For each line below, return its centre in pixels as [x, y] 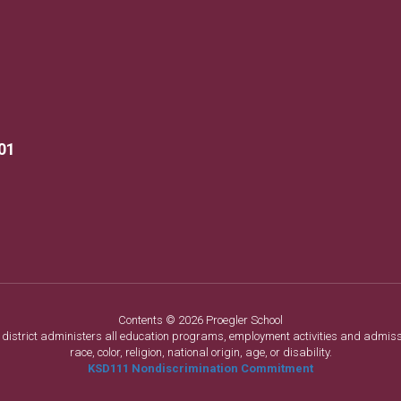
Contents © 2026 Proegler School [200, 320]
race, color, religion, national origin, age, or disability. [200, 352]
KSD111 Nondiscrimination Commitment [200, 368]
